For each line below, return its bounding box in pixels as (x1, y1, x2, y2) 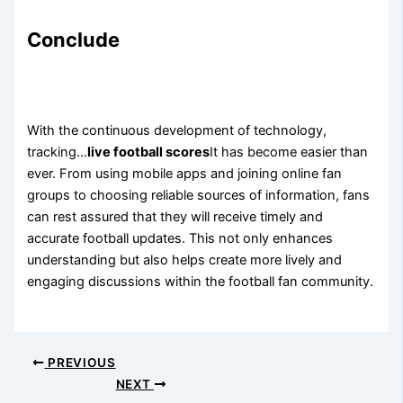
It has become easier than (210, 144, 369, 161)
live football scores (87, 144, 210, 161)
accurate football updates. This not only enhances (27, 230, 334, 247)
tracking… (27, 144, 88, 161)
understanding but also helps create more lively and (27, 252, 343, 269)
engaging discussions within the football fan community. (27, 273, 374, 291)
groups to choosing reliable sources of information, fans (27, 187, 371, 204)
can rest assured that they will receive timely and (27, 209, 324, 226)
